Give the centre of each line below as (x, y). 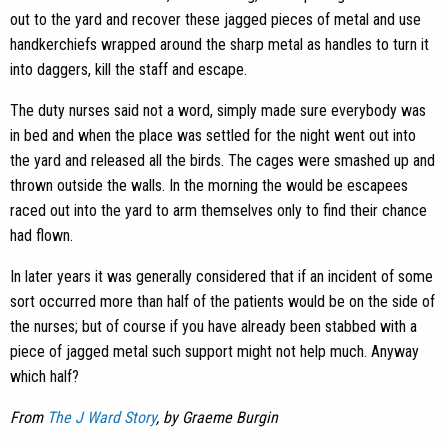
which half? (44, 377)
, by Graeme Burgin (217, 418)
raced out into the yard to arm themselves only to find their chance (218, 211)
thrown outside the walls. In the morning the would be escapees (209, 186)
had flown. (41, 236)
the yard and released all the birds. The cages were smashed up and (222, 161)
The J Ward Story (101, 418)
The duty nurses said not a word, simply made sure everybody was (218, 111)
